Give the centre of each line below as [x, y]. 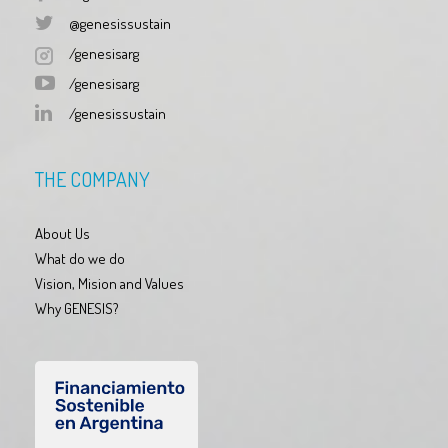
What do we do [80, 259]
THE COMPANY [92, 179]
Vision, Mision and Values [109, 284]
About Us [62, 234]
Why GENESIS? [77, 309]
